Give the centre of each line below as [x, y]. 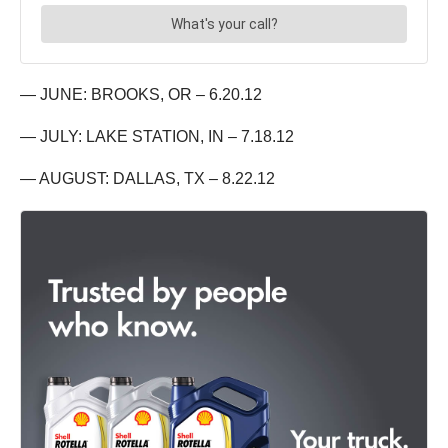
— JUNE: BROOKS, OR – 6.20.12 [141, 95]
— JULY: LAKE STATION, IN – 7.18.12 [157, 137]
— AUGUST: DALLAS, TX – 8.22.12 [147, 179]
